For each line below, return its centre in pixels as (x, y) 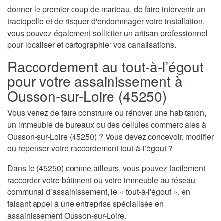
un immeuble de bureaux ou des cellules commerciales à (107, 124)
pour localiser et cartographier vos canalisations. (92, 44)
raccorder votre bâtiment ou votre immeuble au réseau (101, 180)
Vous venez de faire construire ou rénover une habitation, (107, 112)
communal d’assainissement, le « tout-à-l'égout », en (99, 191)
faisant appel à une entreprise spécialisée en (86, 203)
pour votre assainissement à (95, 81)
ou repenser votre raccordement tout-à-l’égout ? (90, 148)
